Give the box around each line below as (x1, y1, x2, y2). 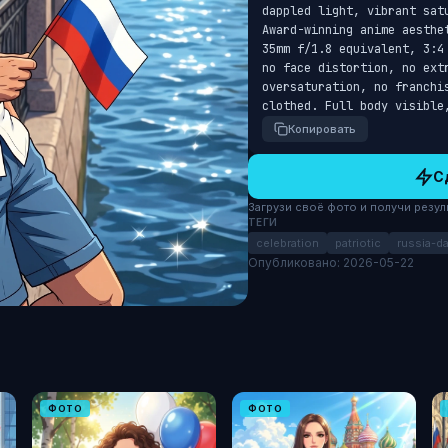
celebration (255, 236, 319, 250)
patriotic (334, 236, 381, 250)
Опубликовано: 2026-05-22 (247, 255, 414, 270)
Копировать (287, 122, 356, 136)
